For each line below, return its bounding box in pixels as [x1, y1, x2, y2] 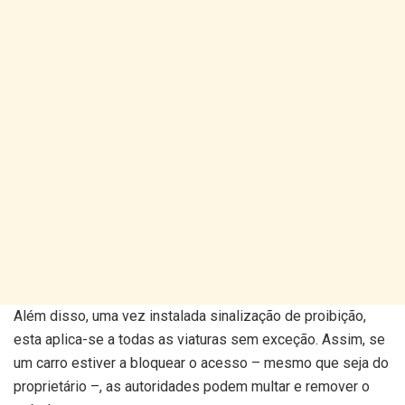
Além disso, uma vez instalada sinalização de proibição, [14, 307, 366, 325]
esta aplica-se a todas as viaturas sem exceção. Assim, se [14, 331, 385, 348]
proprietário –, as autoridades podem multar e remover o [14, 378, 370, 395]
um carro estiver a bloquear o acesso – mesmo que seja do [14, 354, 389, 372]
